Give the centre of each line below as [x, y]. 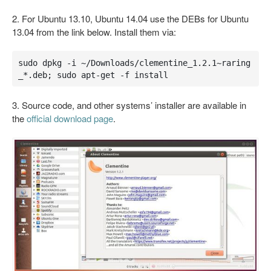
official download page [70, 118]
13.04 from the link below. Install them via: [94, 32]
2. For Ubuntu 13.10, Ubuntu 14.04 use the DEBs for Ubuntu [130, 18]
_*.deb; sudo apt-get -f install [93, 75]
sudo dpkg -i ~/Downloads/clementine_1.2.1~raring [134, 63]
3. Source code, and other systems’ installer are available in [129, 105]
